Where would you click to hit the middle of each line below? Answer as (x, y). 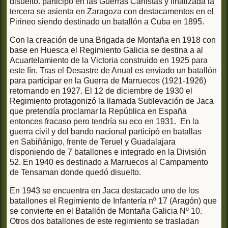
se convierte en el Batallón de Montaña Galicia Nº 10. (106, 211)
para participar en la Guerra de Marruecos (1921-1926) (108, 81)
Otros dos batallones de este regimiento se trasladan (104, 221)
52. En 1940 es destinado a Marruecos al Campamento (109, 162)
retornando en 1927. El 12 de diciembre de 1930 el (101, 91)
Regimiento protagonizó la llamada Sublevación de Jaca (112, 101)
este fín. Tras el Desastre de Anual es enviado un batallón (113, 71)
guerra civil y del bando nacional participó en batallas (106, 132)
